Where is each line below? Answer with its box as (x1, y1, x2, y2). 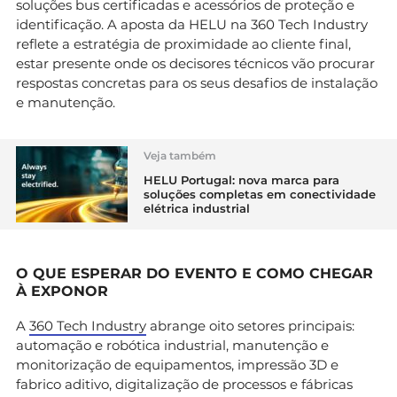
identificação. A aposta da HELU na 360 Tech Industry (16, 15, 368, 33)
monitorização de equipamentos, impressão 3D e (16, 355, 339, 373)
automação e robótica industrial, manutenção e (16, 336, 329, 354)
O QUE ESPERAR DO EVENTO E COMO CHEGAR (16, 264, 373, 282)
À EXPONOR (16, 282, 108, 300)
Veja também (144, 148, 216, 162)
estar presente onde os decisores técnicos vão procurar (16, 54, 375, 72)
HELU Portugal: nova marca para (144, 172, 339, 187)
